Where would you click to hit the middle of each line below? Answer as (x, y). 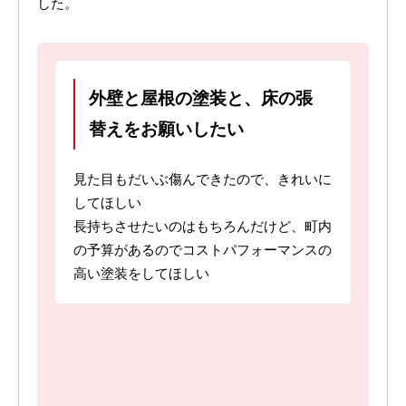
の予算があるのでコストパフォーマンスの (203, 251)
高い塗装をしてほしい (141, 274)
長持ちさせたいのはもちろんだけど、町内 (203, 227)
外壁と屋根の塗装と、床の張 (201, 99)
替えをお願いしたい (166, 130)
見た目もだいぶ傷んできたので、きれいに (203, 180)
